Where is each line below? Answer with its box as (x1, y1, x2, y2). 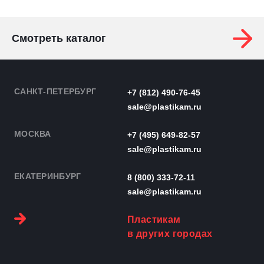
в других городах (127, 228, 213, 239)
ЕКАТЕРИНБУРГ (14, 171, 81, 181)
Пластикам (127, 214, 181, 225)
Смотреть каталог (12, 32, 106, 44)
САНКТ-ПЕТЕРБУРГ (14, 86, 97, 96)
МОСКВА (14, 128, 51, 138)
